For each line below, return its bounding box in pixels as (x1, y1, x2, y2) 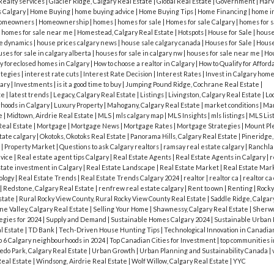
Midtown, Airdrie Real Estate (6, 111, 95, 120)
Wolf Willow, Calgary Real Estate (131, 257, 230, 265)
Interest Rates (156, 70, 202, 78)
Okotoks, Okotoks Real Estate (39, 132, 127, 141)
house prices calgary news (36, 39, 118, 47)
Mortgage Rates (123, 122, 174, 130)
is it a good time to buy (56, 80, 122, 89)
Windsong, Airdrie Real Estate (35, 257, 128, 265)
